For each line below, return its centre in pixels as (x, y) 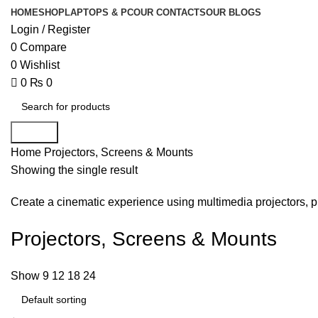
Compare (43, 47)
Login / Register (50, 29)
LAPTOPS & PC (99, 12)
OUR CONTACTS (170, 12)
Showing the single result (74, 170)
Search (34, 132)
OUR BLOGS (234, 12)
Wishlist (40, 65)
